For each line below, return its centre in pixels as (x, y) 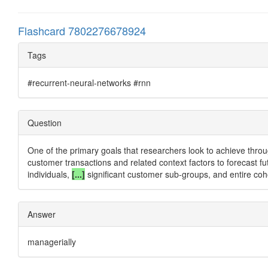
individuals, (50, 174)
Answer (42, 214)
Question (45, 122)
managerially (52, 241)
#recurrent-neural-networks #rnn (89, 82)
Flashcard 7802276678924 (82, 30)
